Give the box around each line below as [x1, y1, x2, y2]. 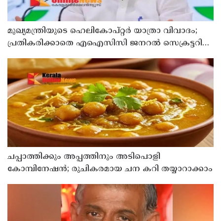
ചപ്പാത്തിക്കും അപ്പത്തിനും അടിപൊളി [7, 151, 160, 162]
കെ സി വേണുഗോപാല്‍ [7, 50, 103, 61]
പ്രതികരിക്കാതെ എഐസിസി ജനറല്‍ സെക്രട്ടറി [7, 38, 202, 48]
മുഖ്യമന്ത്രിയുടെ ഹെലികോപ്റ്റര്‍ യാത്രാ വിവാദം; [7, 26, 197, 36]
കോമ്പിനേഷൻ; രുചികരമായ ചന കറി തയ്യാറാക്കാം [7, 164, 213, 174]
